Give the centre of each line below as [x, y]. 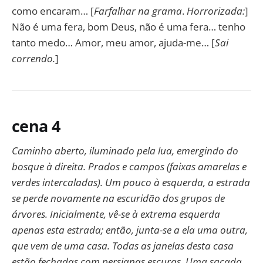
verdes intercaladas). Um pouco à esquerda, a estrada [131, 183]
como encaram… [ [53, 11]
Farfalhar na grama [138, 11]
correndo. [33, 59]
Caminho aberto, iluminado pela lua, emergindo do [125, 151]
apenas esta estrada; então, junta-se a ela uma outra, [130, 230]
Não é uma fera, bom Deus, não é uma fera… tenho [129, 27]
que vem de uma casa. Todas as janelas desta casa [123, 246]
